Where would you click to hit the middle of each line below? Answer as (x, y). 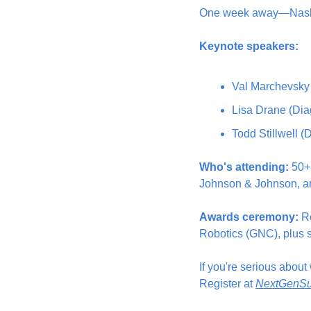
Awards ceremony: (249, 217)
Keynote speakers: (249, 46)
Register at (227, 284)
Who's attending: (244, 167)
